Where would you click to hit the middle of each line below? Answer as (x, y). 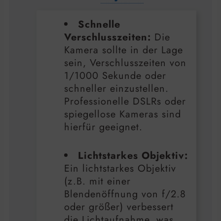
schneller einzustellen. (116, 89)
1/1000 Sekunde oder (115, 76)
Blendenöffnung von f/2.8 (125, 194)
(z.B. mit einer (97, 182)
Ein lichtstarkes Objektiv (120, 169)
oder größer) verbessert (119, 207)
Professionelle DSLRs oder (125, 102)
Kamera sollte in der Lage (124, 50)
